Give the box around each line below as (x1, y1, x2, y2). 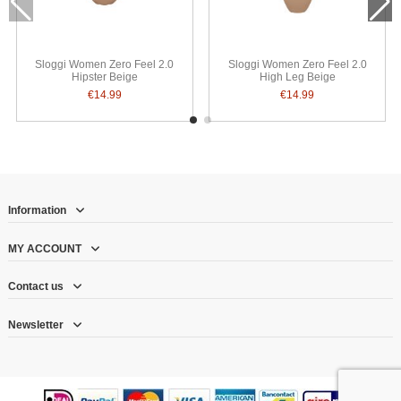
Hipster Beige (71, 70, 138, 83)
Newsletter (8, 318, 64, 331)
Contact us (8, 280, 64, 294)
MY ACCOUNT (8, 242, 81, 255)
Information (8, 204, 66, 218)
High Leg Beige (259, 70, 336, 83)
